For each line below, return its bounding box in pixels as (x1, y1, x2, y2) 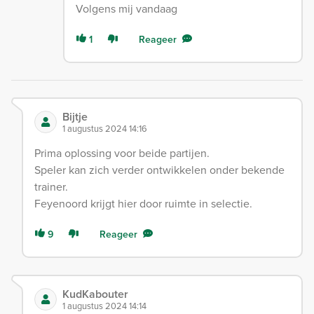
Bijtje (62, 109, 88, 125)
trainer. (34, 179, 68, 196)
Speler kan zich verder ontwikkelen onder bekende (34, 162, 285, 179)
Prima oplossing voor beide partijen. (34, 145, 210, 162)
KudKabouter (62, 286, 128, 303)
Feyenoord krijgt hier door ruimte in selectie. (34, 196, 252, 212)
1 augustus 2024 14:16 (62, 122, 147, 136)
